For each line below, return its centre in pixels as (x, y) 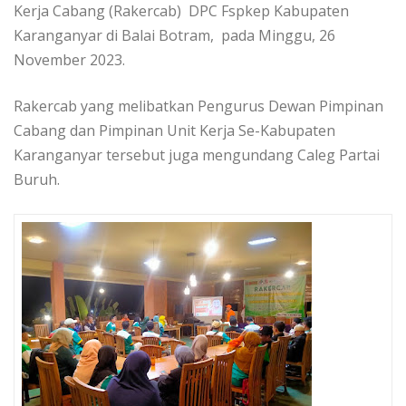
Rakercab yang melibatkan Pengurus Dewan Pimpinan (198, 106)
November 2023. (71, 60)
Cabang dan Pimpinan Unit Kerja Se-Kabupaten (174, 131)
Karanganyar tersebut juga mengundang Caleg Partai (197, 155)
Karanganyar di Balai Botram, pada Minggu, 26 (174, 36)
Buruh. (39, 180)
